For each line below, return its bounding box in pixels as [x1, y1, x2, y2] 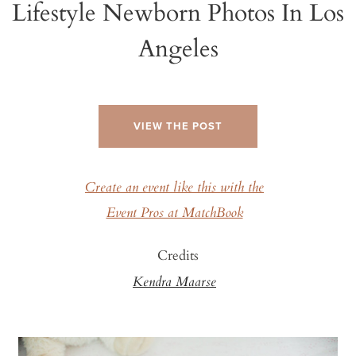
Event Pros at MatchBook [106, 202, 243, 225]
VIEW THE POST [133, 119, 222, 133]
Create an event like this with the [85, 176, 264, 199]
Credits [157, 244, 199, 265]
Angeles [137, 29, 219, 65]
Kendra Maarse [133, 271, 216, 294]
